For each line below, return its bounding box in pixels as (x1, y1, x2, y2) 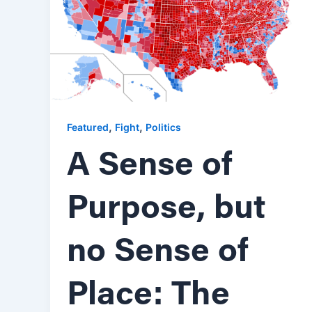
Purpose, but (67, 192, 265, 226)
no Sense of (67, 235, 249, 270)
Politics (146, 120, 181, 133)
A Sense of (67, 149, 233, 183)
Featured (67, 120, 109, 133)
